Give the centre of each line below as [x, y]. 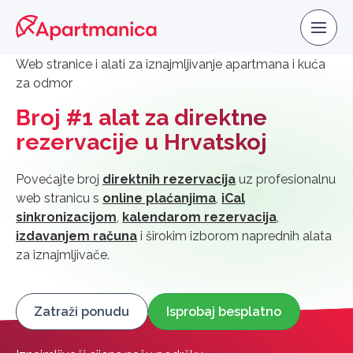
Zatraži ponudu [82, 311]
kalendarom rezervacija [199, 217]
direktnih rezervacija [169, 179]
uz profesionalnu [286, 179]
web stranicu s [59, 198]
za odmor [44, 83]
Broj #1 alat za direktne [141, 117]
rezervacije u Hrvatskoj [141, 142]
